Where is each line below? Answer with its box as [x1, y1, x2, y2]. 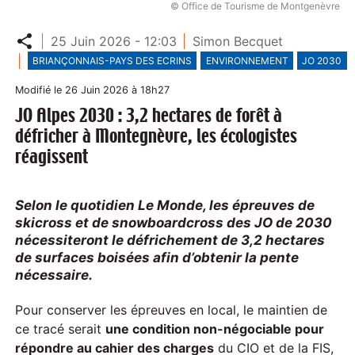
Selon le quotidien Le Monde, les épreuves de [15, 197, 315, 214]
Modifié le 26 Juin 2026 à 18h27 [15, 84, 170, 97]
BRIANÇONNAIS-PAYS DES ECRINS [32, 55, 192, 67]
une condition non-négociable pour [105, 320, 325, 337]
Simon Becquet [192, 32, 283, 49]
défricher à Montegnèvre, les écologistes [15, 123, 298, 150]
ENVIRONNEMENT [205, 55, 288, 67]
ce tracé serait [15, 320, 106, 337]
